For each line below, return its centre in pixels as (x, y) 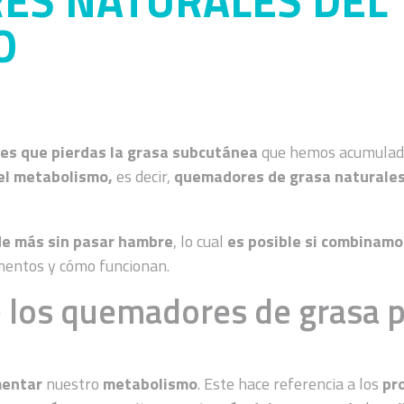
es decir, (144, 176)
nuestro (73, 383)
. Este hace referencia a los (290, 383)
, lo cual (199, 241)
